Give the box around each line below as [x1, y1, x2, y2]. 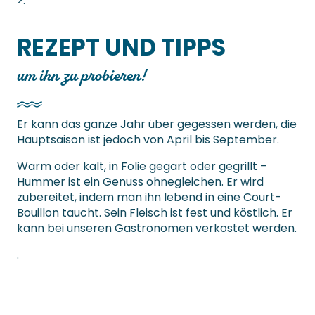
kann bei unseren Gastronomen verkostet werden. [17, 220, 297, 237]
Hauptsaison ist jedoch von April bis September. [17, 131, 279, 148]
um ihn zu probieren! [17, 65, 145, 86]
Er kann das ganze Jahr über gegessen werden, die [17, 116, 297, 133]
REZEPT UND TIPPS [17, 31, 226, 65]
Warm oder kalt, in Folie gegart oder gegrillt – [17, 158, 267, 175]
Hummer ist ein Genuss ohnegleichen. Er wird [17, 174, 264, 191]
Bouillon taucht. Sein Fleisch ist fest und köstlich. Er [17, 205, 292, 221]
